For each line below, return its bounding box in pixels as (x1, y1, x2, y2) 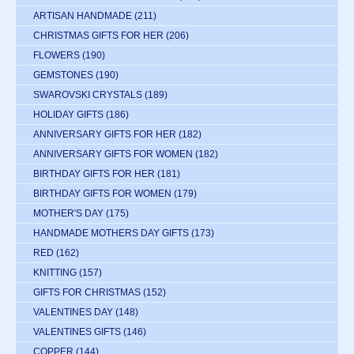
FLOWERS (33, 50, 80, 62)
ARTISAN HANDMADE (33, 10, 132, 22)
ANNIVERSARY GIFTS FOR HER (33, 129, 176, 141)
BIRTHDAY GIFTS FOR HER (33, 168, 155, 180)
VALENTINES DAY (33, 307, 113, 318)
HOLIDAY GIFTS (33, 109, 104, 121)
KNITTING (33, 267, 77, 279)
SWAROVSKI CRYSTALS (33, 89, 142, 101)
